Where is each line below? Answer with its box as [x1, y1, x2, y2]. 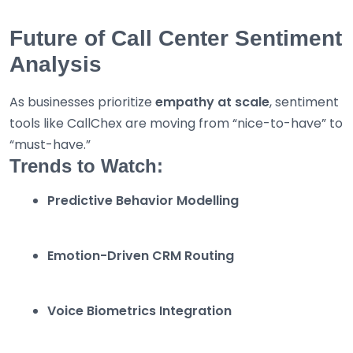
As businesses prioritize [9, 93, 155, 112]
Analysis [9, 52, 102, 77]
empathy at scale [155, 93, 269, 112]
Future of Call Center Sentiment [9, 26, 342, 51]
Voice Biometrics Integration [47, 302, 232, 321]
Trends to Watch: [9, 155, 163, 177]
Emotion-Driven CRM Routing [47, 247, 234, 266]
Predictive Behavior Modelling [47, 191, 239, 210]
